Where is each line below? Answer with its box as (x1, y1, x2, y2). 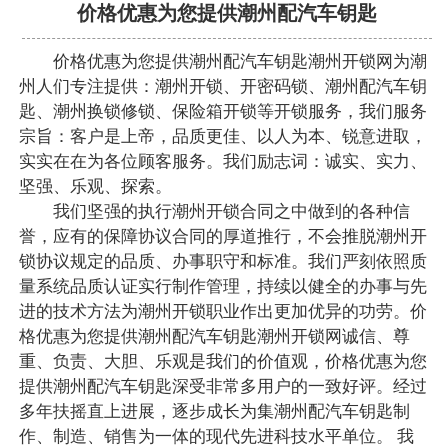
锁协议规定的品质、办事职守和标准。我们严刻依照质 (18, 252, 427, 272)
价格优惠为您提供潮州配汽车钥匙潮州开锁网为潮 (18, 52, 427, 72)
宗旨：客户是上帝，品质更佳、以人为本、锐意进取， (18, 127, 427, 147)
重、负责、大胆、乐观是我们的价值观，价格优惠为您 (18, 352, 427, 372)
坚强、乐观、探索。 (18, 177, 172, 197)
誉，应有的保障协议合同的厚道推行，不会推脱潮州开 (18, 227, 427, 247)
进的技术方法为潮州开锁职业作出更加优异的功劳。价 (18, 302, 427, 322)
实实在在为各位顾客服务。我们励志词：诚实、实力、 (18, 152, 427, 172)
